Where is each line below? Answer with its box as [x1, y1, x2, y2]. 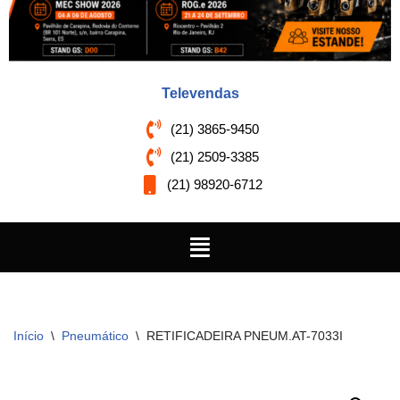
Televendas [161, 85, 239, 101]
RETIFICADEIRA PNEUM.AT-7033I [146, 328, 343, 343]
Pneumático [62, 328, 129, 343]
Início [13, 328, 44, 343]
